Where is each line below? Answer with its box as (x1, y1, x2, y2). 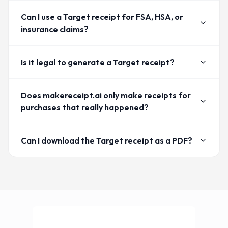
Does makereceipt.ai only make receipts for (21, 90, 191, 101)
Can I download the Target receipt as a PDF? (21, 135, 192, 146)
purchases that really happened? (21, 102, 149, 113)
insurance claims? (21, 24, 89, 35)
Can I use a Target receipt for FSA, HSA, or (21, 12, 183, 22)
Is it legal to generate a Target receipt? (21, 57, 175, 68)
